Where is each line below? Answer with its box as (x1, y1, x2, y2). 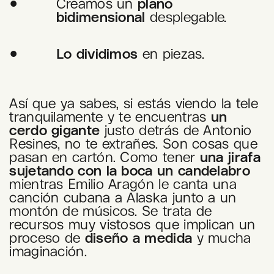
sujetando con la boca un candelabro (9, 162, 250, 178)
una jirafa (199, 149, 261, 165)
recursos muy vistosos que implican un (9, 216, 256, 232)
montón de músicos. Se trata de (9, 202, 212, 218)
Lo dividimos (56, 46, 138, 62)
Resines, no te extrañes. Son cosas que (9, 135, 257, 151)
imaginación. (9, 243, 87, 259)
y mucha (192, 229, 251, 245)
